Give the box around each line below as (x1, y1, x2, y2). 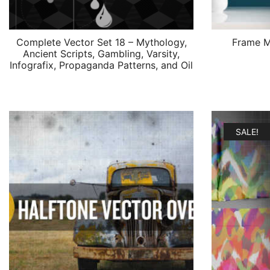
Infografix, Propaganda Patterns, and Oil (10, 59, 193, 71)
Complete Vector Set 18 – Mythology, (16, 36, 187, 48)
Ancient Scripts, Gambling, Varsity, (23, 48, 180, 60)
